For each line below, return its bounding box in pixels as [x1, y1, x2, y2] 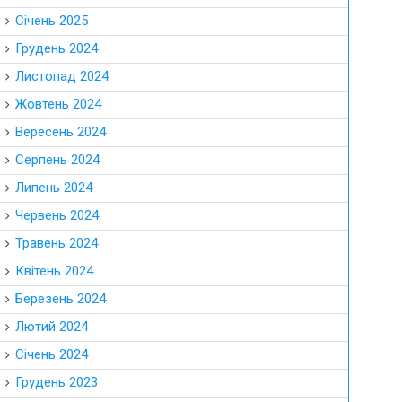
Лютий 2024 [15, 319, 89, 335]
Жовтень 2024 [15, 96, 102, 112]
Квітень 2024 [15, 263, 94, 279]
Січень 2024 [15, 346, 89, 363]
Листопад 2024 [15, 68, 109, 84]
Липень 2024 [15, 179, 93, 196]
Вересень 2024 [15, 124, 107, 140]
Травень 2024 [15, 235, 99, 251]
